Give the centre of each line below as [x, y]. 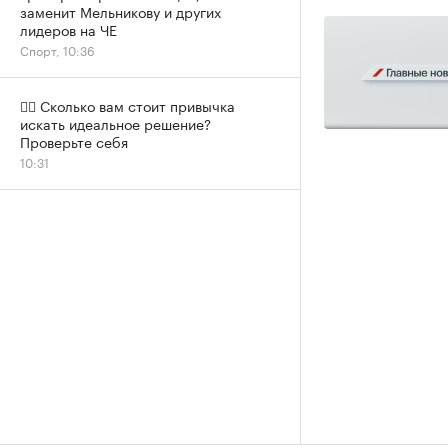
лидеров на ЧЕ [68, 29]
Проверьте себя [74, 141]
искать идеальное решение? [115, 123]
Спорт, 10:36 [57, 49]
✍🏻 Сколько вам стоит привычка [127, 105]
